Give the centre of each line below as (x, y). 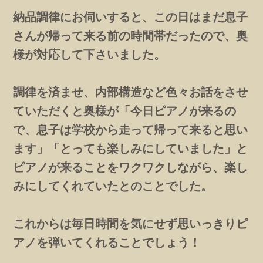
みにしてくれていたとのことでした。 (113, 186)
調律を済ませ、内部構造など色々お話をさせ (131, 92)
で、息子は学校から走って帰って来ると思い (131, 129)
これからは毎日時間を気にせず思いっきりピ (131, 223)
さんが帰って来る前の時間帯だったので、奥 (131, 35)
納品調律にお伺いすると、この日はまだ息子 (131, 16)
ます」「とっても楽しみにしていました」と (131, 148)
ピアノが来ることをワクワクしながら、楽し (131, 167)
